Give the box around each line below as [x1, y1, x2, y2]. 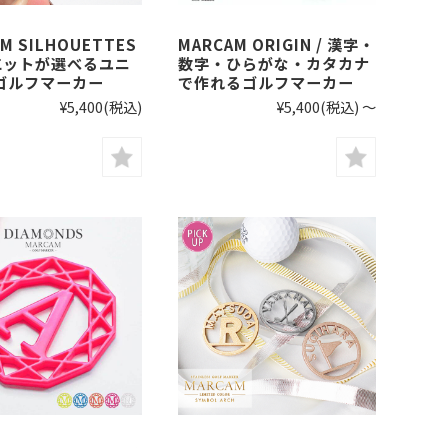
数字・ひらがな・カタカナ [178, 52, 370, 74]
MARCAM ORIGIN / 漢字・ [178, 33, 375, 55]
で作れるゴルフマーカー [178, 71, 354, 93]
